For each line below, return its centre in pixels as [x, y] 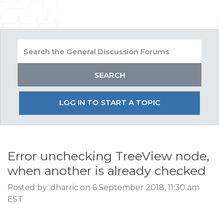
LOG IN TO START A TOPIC [109, 102]
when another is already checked [107, 171]
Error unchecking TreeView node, [108, 156]
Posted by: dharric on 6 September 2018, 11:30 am [103, 187]
